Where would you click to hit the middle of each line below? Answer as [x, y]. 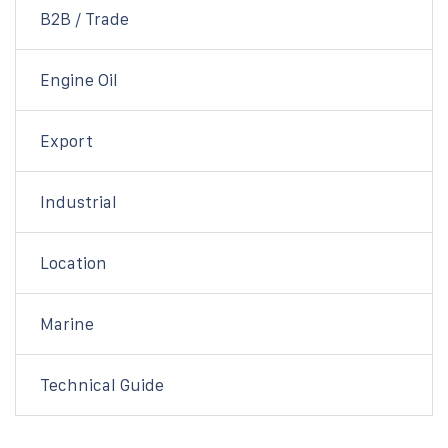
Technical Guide [102, 384]
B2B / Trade [84, 18]
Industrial [78, 201]
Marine [67, 323]
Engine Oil [79, 79]
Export [66, 140]
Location [73, 262]
